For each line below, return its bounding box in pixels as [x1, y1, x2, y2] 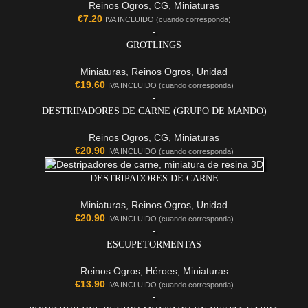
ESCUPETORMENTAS [107, 239, 201, 250]
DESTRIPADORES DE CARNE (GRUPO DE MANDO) [41, 106, 267, 117]
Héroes [145, 265, 177, 277]
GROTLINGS [126, 40, 181, 51]
